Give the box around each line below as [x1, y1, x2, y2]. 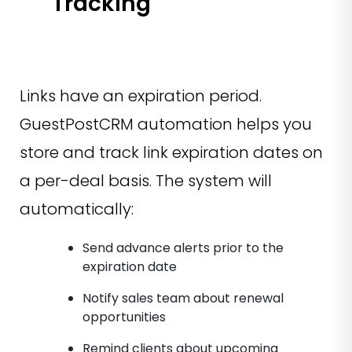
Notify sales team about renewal [82, 289, 284, 308]
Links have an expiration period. [20, 85, 262, 108]
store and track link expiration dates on [20, 141, 323, 164]
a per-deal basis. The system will [20, 170, 272, 192]
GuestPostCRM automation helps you [20, 113, 312, 136]
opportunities [82, 308, 169, 327]
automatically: [20, 198, 137, 221]
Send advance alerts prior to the [82, 239, 284, 258]
